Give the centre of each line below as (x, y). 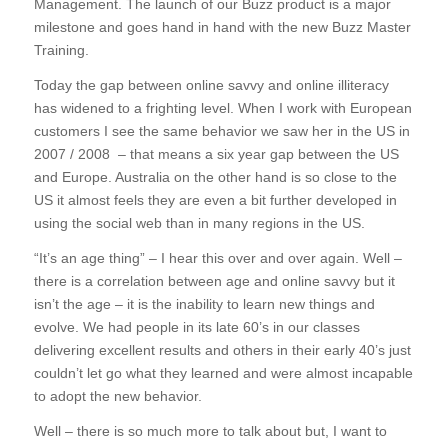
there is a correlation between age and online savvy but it (214, 280)
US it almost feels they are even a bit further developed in (215, 200)
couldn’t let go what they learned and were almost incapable (223, 372)
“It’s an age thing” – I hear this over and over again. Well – (217, 257)
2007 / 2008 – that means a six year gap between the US (216, 154)
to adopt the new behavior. (117, 395)
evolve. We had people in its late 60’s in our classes (196, 326)
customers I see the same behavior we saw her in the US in (221, 131)
